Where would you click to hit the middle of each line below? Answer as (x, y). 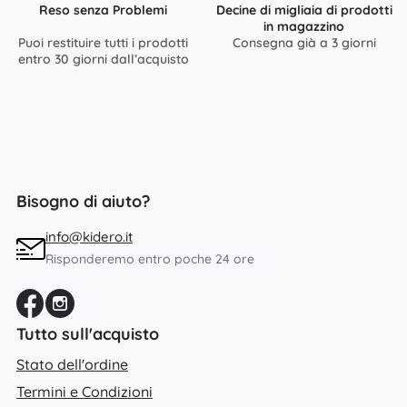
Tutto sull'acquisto (88, 333)
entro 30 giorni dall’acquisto (103, 59)
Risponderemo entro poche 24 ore (150, 258)
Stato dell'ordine (72, 364)
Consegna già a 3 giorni (304, 42)
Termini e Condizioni (84, 391)
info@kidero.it (89, 236)
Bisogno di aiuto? (83, 201)
